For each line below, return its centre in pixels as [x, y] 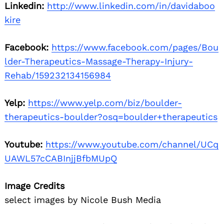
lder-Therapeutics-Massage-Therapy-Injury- [99, 61]
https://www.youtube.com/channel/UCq [132, 144]
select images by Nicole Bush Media [83, 200]
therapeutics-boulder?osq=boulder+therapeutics [111, 117]
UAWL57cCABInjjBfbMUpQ [61, 158]
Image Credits [34, 186]
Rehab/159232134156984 [58, 75]
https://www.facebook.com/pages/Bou [135, 47]
